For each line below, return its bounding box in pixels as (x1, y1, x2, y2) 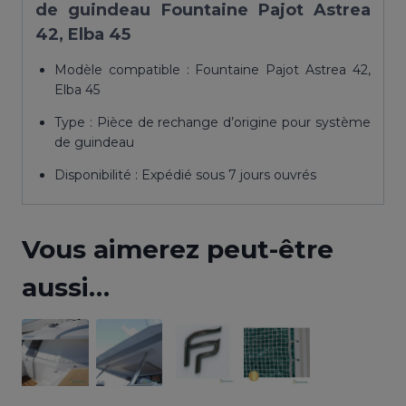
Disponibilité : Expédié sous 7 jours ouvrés (54, 167, 316, 184)
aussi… (22, 272, 110, 304)
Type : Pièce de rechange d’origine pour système (54, 114, 371, 131)
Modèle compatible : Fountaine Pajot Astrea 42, (54, 62, 371, 79)
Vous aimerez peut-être (22, 234, 333, 266)
